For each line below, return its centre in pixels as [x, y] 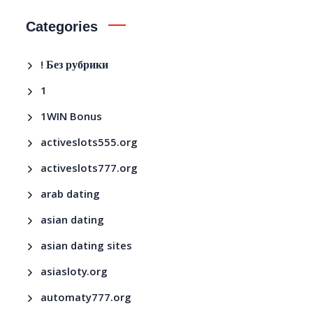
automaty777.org [86, 299]
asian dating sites [87, 247]
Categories [62, 26]
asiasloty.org [74, 273]
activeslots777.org [89, 169]
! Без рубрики [75, 66]
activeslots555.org [89, 144]
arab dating [71, 195]
